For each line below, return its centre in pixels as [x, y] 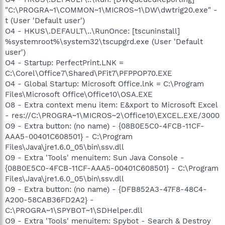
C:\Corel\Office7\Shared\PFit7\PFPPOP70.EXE [89, 73]
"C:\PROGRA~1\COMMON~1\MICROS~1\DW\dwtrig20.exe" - [111, 10]
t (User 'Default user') [45, 20]
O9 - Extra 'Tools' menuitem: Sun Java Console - [95, 157]
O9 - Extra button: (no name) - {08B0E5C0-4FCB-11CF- [105, 126]
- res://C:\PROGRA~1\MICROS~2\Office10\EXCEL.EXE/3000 [112, 115]
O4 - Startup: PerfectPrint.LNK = [64, 63]
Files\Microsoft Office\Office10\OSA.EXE [79, 94]
